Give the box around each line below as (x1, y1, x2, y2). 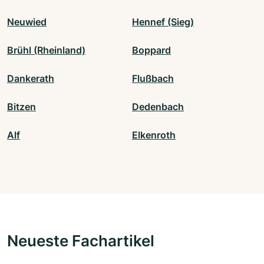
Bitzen (7, 101, 36, 113)
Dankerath (7, 72, 54, 85)
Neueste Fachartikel (7, 231, 154, 250)
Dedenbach (132, 101, 184, 113)
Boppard (132, 44, 171, 57)
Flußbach (132, 72, 174, 85)
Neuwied (7, 16, 47, 28)
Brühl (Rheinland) (7, 44, 85, 57)
